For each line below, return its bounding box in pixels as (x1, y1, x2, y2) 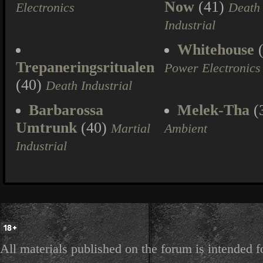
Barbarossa (29, 102, 103, 119)
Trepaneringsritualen (16, 59, 154, 76)
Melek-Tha (177, 102, 249, 119)
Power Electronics (164, 61, 261, 75)
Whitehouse (177, 41, 254, 58)
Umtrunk (16, 119, 77, 136)
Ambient (164, 122, 207, 136)
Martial (111, 122, 150, 136)
